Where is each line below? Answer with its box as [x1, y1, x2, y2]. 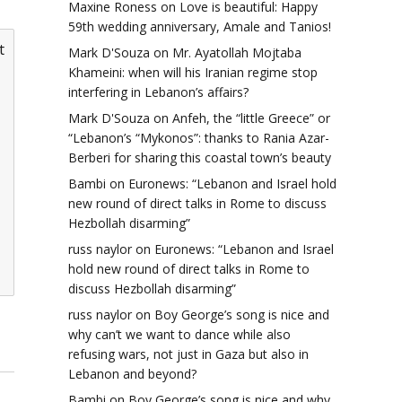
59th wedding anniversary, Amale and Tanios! [68, 18, 331, 36]
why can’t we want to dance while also [68, 326, 291, 344]
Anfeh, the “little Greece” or [172, 109, 330, 127]
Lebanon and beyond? [68, 365, 197, 383]
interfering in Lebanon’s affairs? [68, 83, 249, 101]
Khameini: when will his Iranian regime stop [68, 64, 318, 82]
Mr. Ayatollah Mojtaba [172, 44, 301, 62]
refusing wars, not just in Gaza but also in [68, 345, 309, 363]
